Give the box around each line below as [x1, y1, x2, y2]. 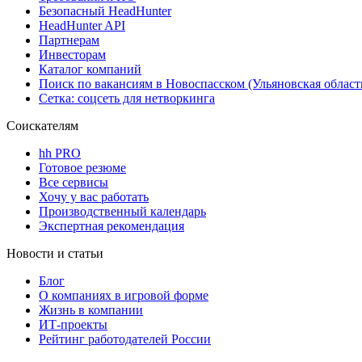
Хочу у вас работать [39, 190, 149, 204]
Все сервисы [39, 175, 108, 190]
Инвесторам [39, 48, 106, 62]
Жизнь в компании [39, 303, 143, 318]
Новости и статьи [6, 246, 103, 261]
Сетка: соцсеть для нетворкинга [39, 91, 215, 106]
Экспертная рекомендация [39, 219, 184, 234]
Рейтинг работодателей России [39, 332, 211, 347]
